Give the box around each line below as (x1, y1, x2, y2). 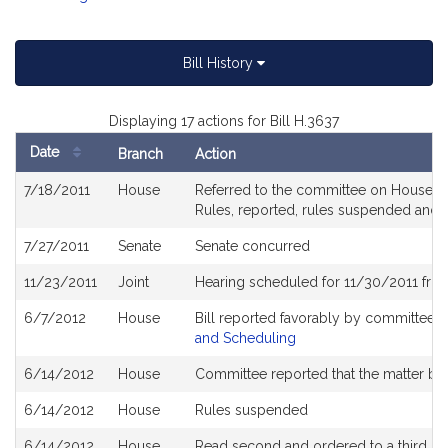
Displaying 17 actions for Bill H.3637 (109, 113, 339, 129)
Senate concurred (195, 238, 310, 254)
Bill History (183, 55, 257, 71)
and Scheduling (195, 330, 296, 346)
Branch (118, 146, 163, 162)
